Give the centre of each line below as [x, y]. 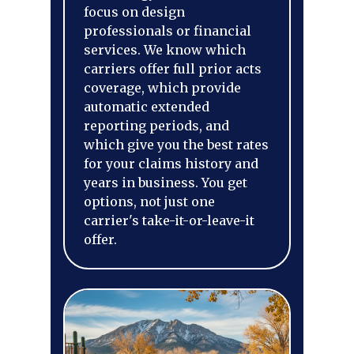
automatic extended [147, 107]
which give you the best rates [176, 145]
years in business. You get [166, 183]
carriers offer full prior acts [173, 69]
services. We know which [165, 50]
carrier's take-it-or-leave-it [169, 220]
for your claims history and [171, 164]
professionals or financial [168, 31]
